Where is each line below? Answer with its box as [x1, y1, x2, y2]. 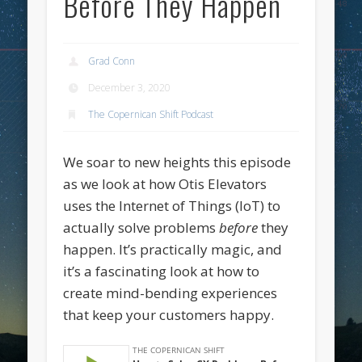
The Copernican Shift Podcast [88, 107, 214, 121]
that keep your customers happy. [63, 305, 275, 324]
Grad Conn [88, 53, 136, 68]
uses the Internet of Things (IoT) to [63, 196, 281, 215]
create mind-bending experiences [63, 283, 278, 302]
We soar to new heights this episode [63, 152, 292, 171]
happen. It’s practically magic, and [63, 239, 283, 259]
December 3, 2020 [88, 80, 171, 95]
